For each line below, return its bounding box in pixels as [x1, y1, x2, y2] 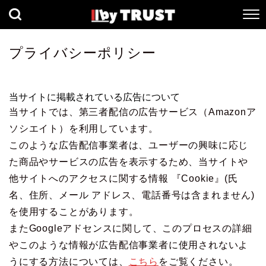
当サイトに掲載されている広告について [9, 92, 180, 103]
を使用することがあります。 [9, 207, 139, 217]
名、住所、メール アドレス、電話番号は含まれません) [9, 190, 255, 201]
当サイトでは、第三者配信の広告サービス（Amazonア [9, 107, 256, 118]
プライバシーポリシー [9, 45, 156, 61]
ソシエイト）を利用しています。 [9, 123, 159, 134]
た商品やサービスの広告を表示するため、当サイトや [9, 157, 249, 167]
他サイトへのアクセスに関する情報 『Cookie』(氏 [9, 173, 238, 184]
